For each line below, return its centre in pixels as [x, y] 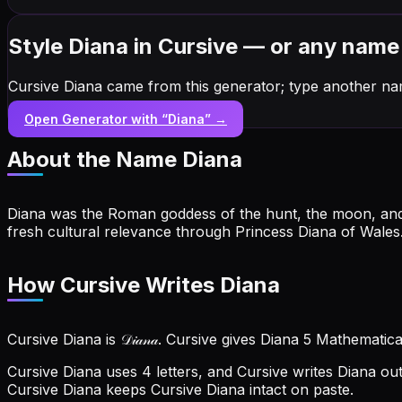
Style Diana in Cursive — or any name [204, 46]
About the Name [95, 159]
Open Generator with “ [96, 118]
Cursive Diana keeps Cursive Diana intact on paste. [180, 390]
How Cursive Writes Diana [144, 285]
